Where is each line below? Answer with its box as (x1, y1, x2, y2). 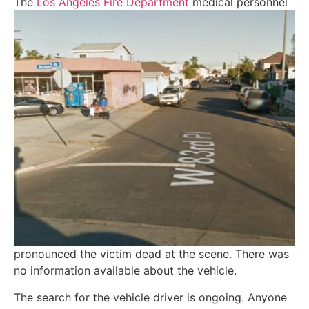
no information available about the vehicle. (14, 263, 237, 278)
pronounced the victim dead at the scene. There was (14, 247, 289, 261)
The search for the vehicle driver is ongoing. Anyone (14, 290, 287, 304)
